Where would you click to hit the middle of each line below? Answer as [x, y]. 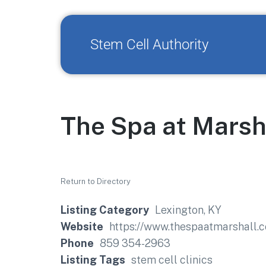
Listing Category [105, 210]
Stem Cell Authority [149, 45]
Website [82, 227]
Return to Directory [96, 181]
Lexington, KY [188, 210]
